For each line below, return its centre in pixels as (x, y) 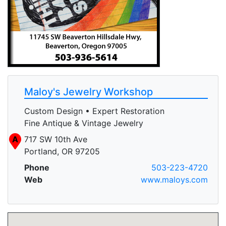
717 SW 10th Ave (56, 139)
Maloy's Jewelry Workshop (89, 92)
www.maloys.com (174, 179)
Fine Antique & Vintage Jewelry (84, 123)
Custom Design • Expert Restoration (94, 111)
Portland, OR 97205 (62, 151)
